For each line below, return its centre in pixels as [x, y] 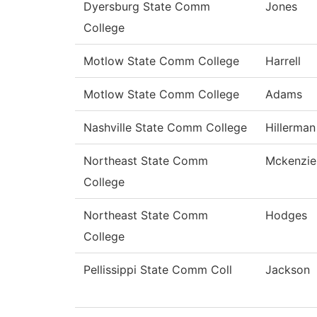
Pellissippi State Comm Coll [158, 270]
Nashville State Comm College [165, 128]
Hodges [286, 215]
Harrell [283, 61]
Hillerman [290, 128]
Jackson [288, 270]
